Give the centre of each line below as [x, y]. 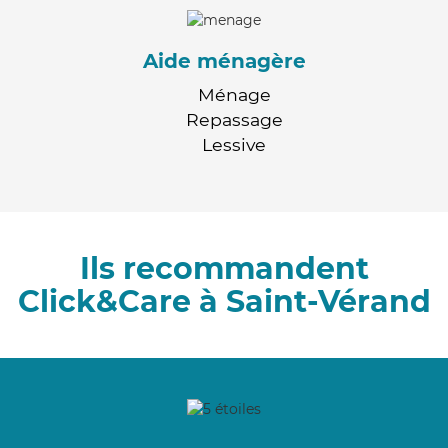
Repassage [234, 119]
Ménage [234, 94]
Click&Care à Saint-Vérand [224, 301]
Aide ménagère [224, 60]
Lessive [234, 144]
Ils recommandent [224, 268]
